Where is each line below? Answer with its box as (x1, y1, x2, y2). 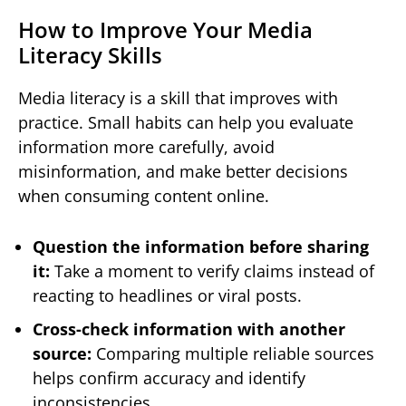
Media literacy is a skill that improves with (18, 87, 338, 110)
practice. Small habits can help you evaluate (18, 111, 353, 134)
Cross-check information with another (33, 318, 345, 341)
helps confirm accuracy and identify (33, 367, 305, 390)
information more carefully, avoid (18, 136, 275, 159)
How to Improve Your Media (18, 14, 313, 45)
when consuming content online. (18, 185, 269, 208)
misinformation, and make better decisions (18, 160, 348, 183)
